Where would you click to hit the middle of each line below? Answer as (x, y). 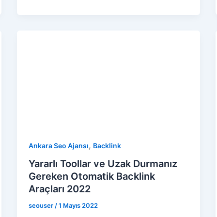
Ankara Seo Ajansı (58, 145)
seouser (41, 206)
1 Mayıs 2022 (78, 206)
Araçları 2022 (59, 189)
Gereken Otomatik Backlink (92, 177)
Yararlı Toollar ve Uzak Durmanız (103, 164)
